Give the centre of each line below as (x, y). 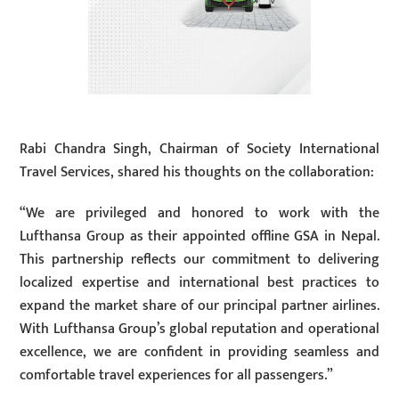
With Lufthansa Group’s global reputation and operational (199, 330)
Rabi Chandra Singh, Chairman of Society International (199, 149)
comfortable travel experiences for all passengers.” (177, 376)
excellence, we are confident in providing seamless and (199, 353)
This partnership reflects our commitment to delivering (199, 260)
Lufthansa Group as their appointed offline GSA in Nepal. (199, 237)
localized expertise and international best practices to (199, 283)
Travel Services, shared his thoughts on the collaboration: (197, 172)
